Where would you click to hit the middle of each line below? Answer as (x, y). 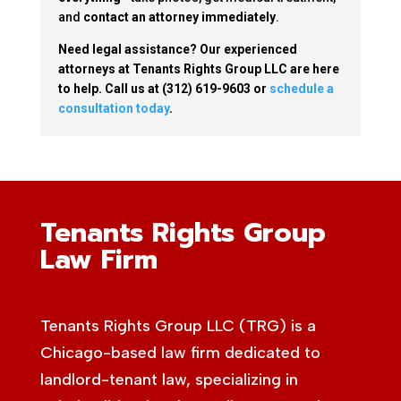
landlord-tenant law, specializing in (169, 380)
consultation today (113, 108)
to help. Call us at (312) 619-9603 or (163, 89)
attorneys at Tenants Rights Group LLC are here (198, 69)
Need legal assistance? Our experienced (177, 49)
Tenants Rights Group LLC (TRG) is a (178, 326)
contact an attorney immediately (179, 17)
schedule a (301, 89)
